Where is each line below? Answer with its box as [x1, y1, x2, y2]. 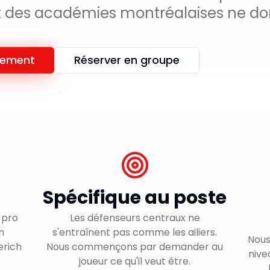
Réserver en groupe [74, 52, 180, 67]
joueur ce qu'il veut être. [79, 254, 191, 268]
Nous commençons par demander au [46, 240, 224, 254]
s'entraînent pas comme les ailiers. [52, 225, 218, 239]
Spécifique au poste [43, 185, 227, 210]
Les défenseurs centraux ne [69, 211, 200, 225]
